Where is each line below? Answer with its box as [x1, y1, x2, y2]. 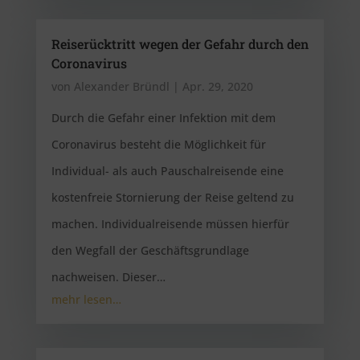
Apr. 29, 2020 [182, 79, 253, 94]
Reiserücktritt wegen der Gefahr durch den [51, 35, 309, 52]
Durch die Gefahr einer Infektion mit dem [51, 110, 276, 125]
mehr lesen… [51, 292, 121, 307]
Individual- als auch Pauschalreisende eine [51, 163, 284, 178]
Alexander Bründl [73, 79, 170, 94]
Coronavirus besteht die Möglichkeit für [51, 137, 266, 152]
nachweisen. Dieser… [51, 269, 166, 284]
